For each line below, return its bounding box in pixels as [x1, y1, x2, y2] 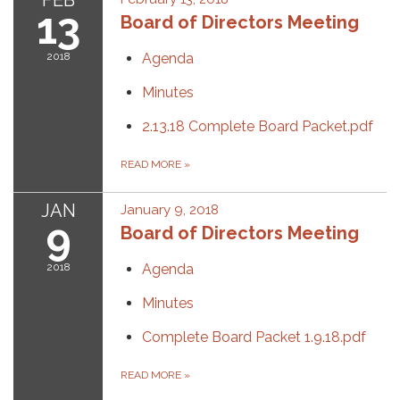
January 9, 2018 [121, 202, 219, 218]
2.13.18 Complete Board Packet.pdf [142, 118, 373, 135]
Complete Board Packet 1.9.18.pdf [142, 329, 366, 346]
